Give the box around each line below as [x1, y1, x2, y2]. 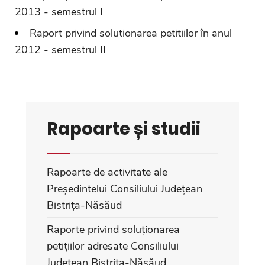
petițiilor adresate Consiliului [47, 238, 179, 253]
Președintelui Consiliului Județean [47, 181, 202, 196]
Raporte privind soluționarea [47, 222, 180, 237]
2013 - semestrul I [15, 4, 103, 19]
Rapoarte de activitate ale [47, 164, 167, 179]
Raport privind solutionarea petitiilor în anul [30, 25, 232, 40]
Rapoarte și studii [47, 116, 201, 141]
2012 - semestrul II [15, 42, 106, 57]
